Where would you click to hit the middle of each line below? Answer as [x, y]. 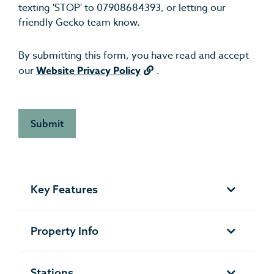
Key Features [64, 190]
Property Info [65, 231]
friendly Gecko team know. [79, 23]
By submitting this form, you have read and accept [134, 56]
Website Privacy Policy [88, 71]
